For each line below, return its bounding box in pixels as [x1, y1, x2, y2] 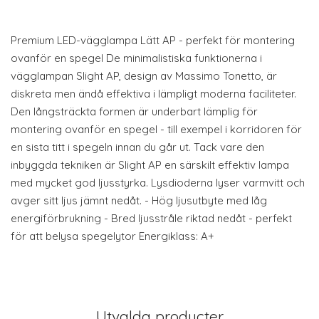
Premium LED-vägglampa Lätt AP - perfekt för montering [11, 33, 295, 47]
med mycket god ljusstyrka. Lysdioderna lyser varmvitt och [11, 176, 305, 189]
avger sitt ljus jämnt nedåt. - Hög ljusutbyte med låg [11, 194, 267, 207]
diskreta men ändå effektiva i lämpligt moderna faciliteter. [11, 87, 296, 100]
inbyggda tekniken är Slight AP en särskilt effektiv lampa [11, 158, 289, 172]
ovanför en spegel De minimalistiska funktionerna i [11, 51, 262, 65]
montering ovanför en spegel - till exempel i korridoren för [11, 122, 302, 136]
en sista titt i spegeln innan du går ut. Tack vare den [11, 140, 264, 154]
